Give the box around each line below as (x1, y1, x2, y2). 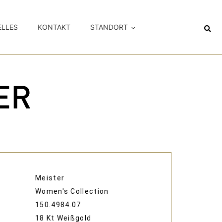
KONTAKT (38, 23, 71, 32)
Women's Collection (35, 187, 109, 196)
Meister (35, 174, 65, 182)
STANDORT (90, 23, 128, 32)
